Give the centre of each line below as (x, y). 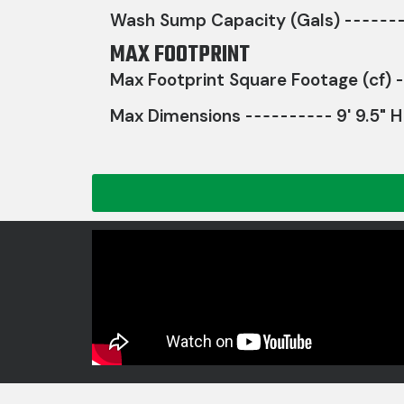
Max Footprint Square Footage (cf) (251, 80)
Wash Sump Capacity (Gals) (225, 21)
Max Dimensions (175, 116)
